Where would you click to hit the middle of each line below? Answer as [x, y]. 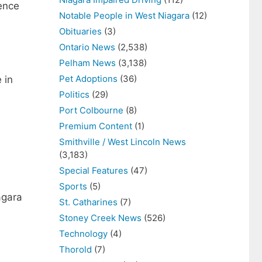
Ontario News [87, 47]
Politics [74, 94]
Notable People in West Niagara [124, 15]
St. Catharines [88, 202]
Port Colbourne [91, 110]
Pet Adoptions [88, 79]
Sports [73, 186]
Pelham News [87, 63]
